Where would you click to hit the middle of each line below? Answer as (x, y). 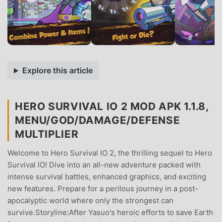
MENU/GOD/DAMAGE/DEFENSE (98, 120)
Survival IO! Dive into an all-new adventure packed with (104, 165)
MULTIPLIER (47, 134)
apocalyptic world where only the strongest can (90, 200)
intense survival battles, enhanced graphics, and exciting (107, 176)
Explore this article (57, 70)
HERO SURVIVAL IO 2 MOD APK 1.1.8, (112, 106)
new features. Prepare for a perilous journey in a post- (103, 188)
